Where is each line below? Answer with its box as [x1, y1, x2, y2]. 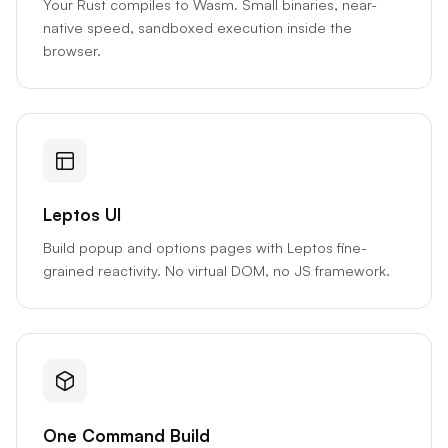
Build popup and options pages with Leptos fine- [42, 238, 367, 257]
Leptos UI [42, 204, 121, 226]
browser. [42, 40, 101, 59]
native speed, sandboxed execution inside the [42, 17, 352, 36]
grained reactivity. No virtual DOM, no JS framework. [42, 261, 390, 280]
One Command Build [42, 424, 210, 446]
